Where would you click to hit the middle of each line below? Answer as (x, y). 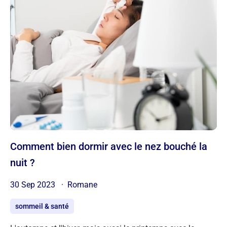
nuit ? (23, 162)
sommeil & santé (42, 206)
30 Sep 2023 (34, 184)
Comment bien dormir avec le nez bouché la (13, 146)
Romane (82, 184)
